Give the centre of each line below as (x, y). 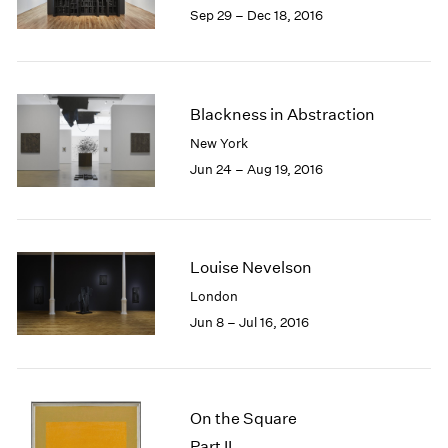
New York (218, 143)
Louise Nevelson (250, 267)
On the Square (243, 418)
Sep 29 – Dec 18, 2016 (256, 15)
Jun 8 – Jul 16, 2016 (249, 322)
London (213, 296)
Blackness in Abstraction (282, 114)
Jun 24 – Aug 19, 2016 (256, 169)
